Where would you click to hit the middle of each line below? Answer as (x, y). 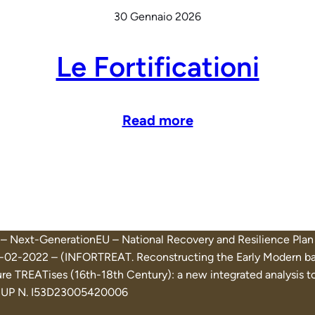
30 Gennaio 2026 (157, 17)
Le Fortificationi (157, 67)
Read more (157, 121)
